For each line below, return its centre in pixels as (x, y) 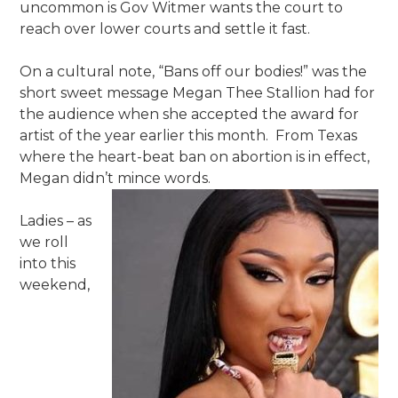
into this (48, 263)
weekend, (55, 284)
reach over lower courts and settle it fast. (165, 28)
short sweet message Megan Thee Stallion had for (198, 92)
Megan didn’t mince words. (115, 178)
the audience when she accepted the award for (190, 114)
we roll (44, 242)
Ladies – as (56, 220)
